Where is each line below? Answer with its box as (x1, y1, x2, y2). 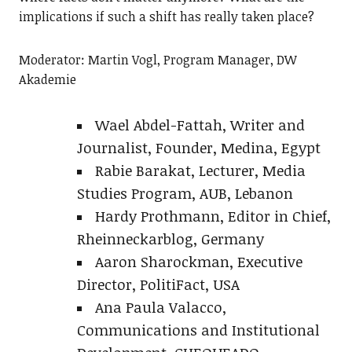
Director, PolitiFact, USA (76, 274, 240, 295)
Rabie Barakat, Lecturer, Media (94, 160, 306, 181)
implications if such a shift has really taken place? (18, 8, 314, 26)
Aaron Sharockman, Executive (94, 251, 302, 272)
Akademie (18, 71, 76, 89)
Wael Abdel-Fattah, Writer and (94, 115, 305, 135)
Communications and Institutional (76, 320, 320, 340)
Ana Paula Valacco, (94, 297, 226, 317)
